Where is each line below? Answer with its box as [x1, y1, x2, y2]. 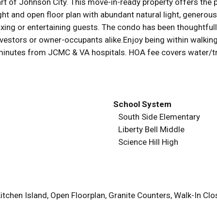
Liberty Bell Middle [118, 124, 185, 134]
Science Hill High [118, 137, 178, 147]
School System [113, 99, 171, 109]
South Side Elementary [118, 111, 200, 122]
